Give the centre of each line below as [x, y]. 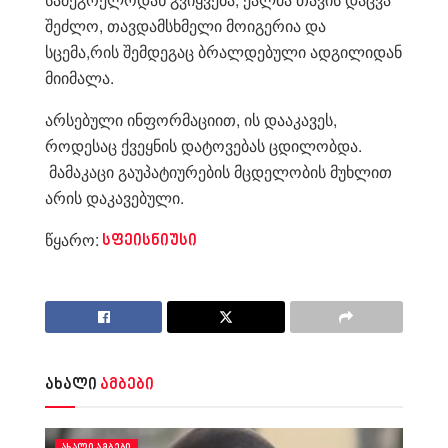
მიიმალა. [79, 77]
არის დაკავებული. [114, 197]
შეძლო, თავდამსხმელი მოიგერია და [185, 25]
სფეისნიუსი [148, 241]
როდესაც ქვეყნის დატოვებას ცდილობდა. [205, 145]
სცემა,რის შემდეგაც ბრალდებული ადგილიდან [223, 51]
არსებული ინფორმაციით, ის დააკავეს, [191, 119]
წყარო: [72, 239]
